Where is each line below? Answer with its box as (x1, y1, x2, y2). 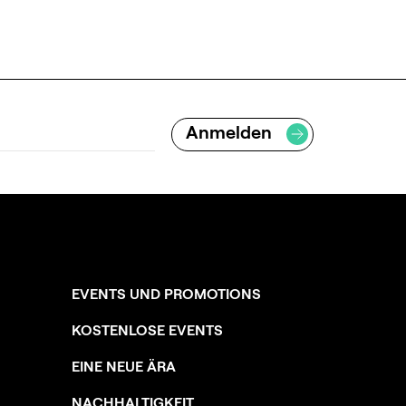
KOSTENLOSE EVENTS (72, 321, 223, 340)
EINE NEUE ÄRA (72, 357, 176, 376)
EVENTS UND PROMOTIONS (72, 285, 261, 304)
